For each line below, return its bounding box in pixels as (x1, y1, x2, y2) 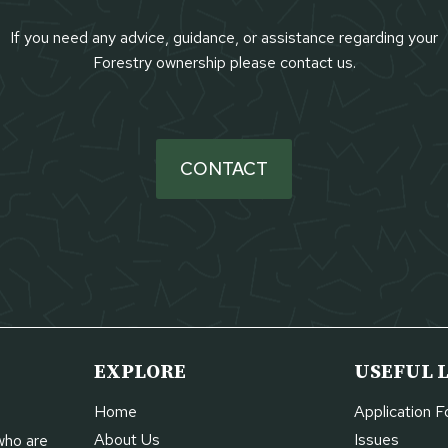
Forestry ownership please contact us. (92, 52, 356, 73)
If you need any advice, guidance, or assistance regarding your (10, 27, 438, 48)
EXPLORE (93, 359, 186, 385)
